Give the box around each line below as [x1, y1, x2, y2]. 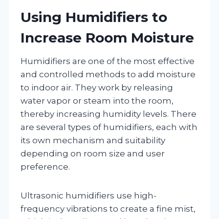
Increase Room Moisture [21, 29, 194, 46]
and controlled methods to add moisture [21, 69, 196, 79]
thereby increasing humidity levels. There [21, 109, 197, 119]
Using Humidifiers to [21, 8, 167, 25]
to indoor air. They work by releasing [21, 82, 173, 92]
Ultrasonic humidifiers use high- [21, 190, 156, 200]
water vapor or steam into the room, [21, 95, 174, 106]
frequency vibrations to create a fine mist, [21, 203, 196, 214]
